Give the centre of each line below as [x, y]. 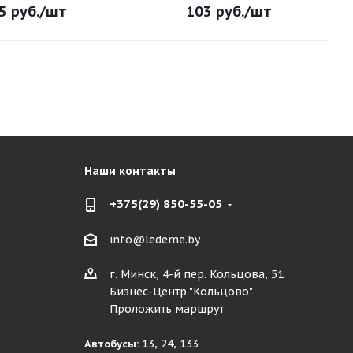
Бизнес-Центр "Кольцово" [182, 292]
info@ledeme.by [155, 240]
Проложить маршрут [167, 309]
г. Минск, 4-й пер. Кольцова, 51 [197, 275]
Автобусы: [112, 344]
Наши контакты [130, 171]
